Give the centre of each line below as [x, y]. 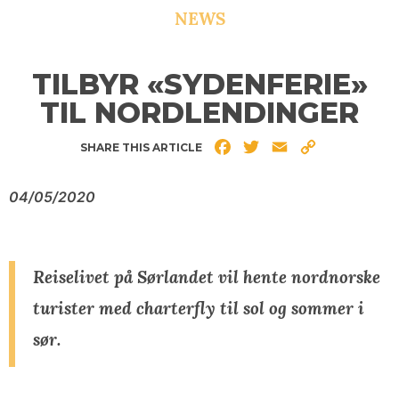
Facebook [267, 147]
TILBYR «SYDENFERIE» [199, 84]
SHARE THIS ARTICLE [141, 147]
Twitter [285, 147]
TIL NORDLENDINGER [199, 112]
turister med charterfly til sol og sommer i [199, 307]
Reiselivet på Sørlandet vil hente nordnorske [207, 276]
